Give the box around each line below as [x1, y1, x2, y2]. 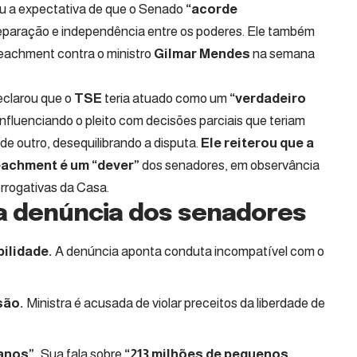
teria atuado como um [102, 91, 229, 107]
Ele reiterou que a [198, 135, 314, 151]
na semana [250, 46, 315, 62]
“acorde [186, 2, 237, 18]
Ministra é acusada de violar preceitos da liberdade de [24, 295, 325, 311]
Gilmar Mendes [154, 46, 250, 62]
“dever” [92, 158, 139, 174]
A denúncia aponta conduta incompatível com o [53, 244, 324, 260]
